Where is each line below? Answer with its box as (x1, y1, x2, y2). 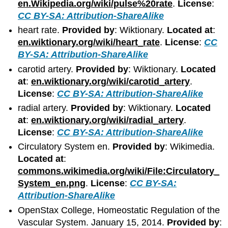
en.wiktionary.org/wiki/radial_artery (31, 115, 184, 126)
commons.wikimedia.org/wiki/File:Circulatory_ (18, 166, 220, 177)
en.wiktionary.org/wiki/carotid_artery (31, 76, 190, 87)
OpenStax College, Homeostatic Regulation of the (18, 205, 220, 215)
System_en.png (18, 178, 86, 189)
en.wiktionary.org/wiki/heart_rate (18, 37, 160, 48)
